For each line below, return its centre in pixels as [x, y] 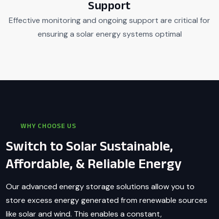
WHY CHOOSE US [48, 125]
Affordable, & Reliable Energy [94, 163]
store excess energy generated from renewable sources [107, 200]
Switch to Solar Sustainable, [89, 146]
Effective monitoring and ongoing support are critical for [109, 20]
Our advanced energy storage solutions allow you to [100, 186]
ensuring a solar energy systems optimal [109, 34]
